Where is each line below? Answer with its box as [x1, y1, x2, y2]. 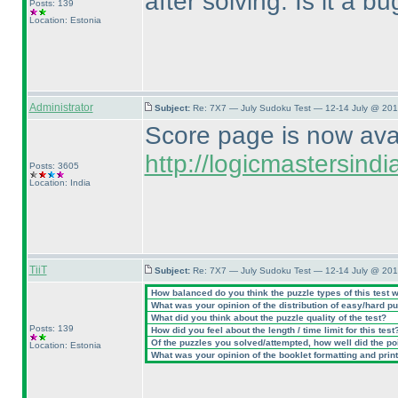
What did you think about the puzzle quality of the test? [147, 313, 386, 322]
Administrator [28, 101, 93, 114]
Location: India [28, 178, 91, 187]
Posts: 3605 [28, 161, 79, 171]
